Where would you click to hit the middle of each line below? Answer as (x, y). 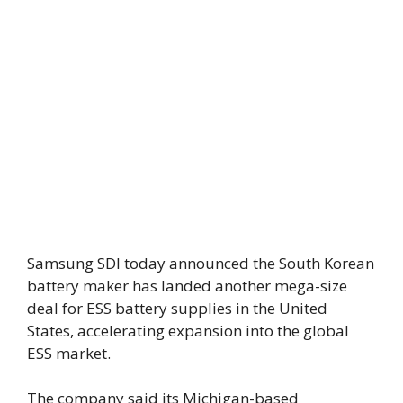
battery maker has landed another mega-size (187, 285)
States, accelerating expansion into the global (188, 330)
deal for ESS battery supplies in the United (177, 308)
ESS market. (69, 353)
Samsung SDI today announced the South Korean (201, 263)
